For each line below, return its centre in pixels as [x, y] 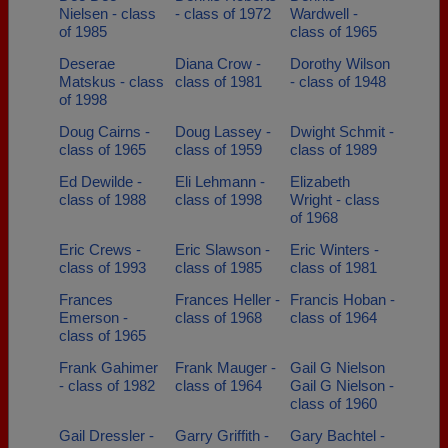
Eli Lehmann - [219, 181]
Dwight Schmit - [342, 131]
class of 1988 [102, 199]
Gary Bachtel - [337, 435]
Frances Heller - [227, 299]
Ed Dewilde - [100, 181]
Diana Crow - [217, 63]
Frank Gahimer [108, 367]
